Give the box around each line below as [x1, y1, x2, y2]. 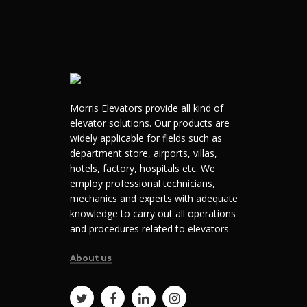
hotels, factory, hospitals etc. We [70, 162, 215, 175]
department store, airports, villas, [70, 147, 217, 160]
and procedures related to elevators [70, 222, 229, 236]
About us [70, 253, 112, 264]
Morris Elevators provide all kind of [70, 101, 223, 115]
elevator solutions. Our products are [70, 116, 230, 130]
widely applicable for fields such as [70, 132, 222, 145]
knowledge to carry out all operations [70, 207, 236, 221]
